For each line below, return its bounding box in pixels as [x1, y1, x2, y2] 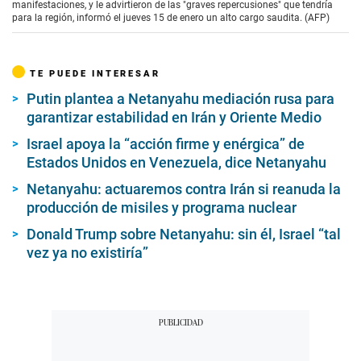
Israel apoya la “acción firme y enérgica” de [27, 135, 305, 153]
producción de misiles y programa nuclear [27, 199, 297, 217]
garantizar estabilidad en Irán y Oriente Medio [27, 109, 322, 127]
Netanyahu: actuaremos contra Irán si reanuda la [27, 180, 341, 198]
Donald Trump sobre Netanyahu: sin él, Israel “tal [27, 226, 341, 243]
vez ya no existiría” [27, 244, 148, 262]
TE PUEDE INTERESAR [30, 68, 160, 80]
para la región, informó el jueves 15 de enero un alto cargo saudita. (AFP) [12, 12, 330, 24]
